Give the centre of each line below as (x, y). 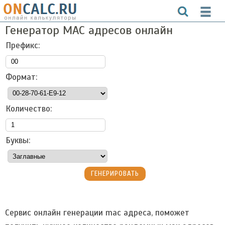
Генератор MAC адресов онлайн (89, 30)
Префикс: (23, 45)
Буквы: (18, 140)
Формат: (21, 77)
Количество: (29, 108)
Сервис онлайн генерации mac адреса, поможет (97, 213)
